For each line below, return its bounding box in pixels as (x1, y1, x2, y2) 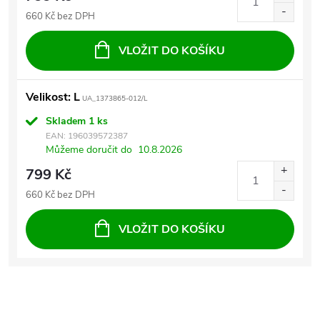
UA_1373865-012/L (80, 94, 147, 104)
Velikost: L (26, 89, 80, 105)
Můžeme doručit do (46, 143, 132, 156)
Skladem (46, 114, 89, 128)
